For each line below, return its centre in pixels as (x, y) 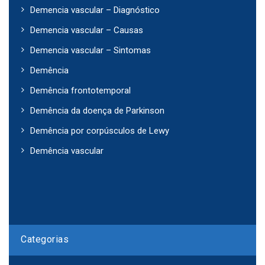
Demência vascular (67, 151)
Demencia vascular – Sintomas (91, 50)
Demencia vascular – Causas (87, 30)
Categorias (45, 239)
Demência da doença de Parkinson (97, 110)
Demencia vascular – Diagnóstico (95, 10)
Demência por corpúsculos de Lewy (100, 130)
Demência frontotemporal (80, 90)
